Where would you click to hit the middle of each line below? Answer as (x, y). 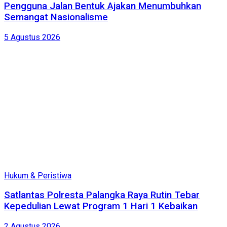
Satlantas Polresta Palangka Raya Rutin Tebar (102, 195)
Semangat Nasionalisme (56, 17)
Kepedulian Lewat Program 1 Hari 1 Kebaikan (101, 206)
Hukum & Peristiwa (38, 175)
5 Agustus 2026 (32, 37)
